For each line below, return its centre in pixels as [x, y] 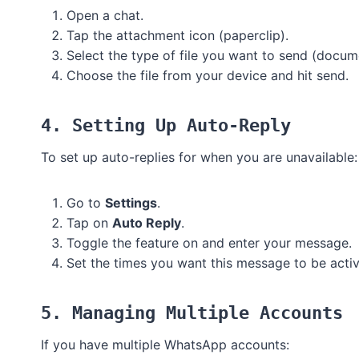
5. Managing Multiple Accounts [192, 313]
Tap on [89, 223]
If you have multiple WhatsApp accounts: [165, 345]
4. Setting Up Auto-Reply [166, 126]
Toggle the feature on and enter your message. [209, 243]
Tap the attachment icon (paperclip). [177, 36]
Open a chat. [105, 16]
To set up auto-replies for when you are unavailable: [199, 157]
